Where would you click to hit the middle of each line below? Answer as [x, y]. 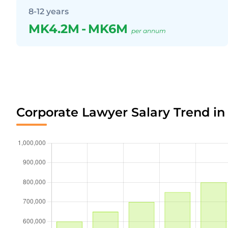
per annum [149, 31]
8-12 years [49, 11]
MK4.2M [54, 29]
